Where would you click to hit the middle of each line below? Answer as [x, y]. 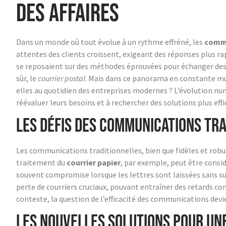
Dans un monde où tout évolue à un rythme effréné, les [110, 42]
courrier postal [62, 78]
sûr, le [27, 78]
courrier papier [94, 162]
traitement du [41, 162]
